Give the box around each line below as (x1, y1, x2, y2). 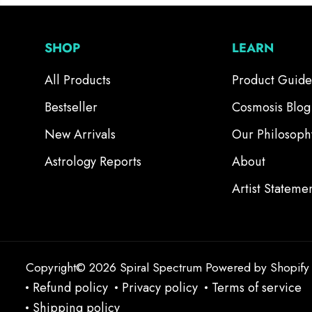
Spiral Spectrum (120, 258, 202, 276)
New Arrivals (44, 125, 116, 143)
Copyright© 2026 (26, 258, 120, 276)
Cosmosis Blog (231, 98, 311, 116)
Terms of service (212, 278, 302, 297)
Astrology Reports (44, 153, 141, 171)
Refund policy (33, 278, 108, 297)
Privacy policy (122, 278, 198, 297)
